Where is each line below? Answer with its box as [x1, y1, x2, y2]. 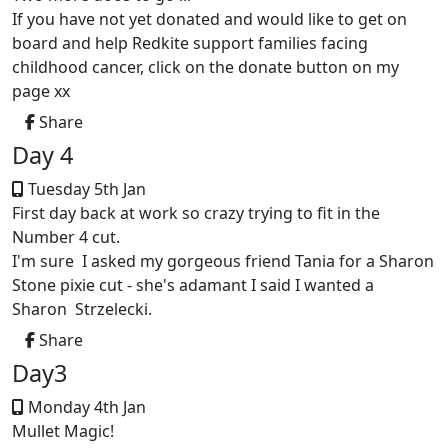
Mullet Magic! [12, 419, 118, 442]
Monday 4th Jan [24, 395, 146, 418]
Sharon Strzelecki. [12, 297, 152, 320]
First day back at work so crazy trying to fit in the [12, 201, 380, 224]
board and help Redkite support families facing [12, 31, 368, 54]
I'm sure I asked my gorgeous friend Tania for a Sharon [12, 249, 434, 272]
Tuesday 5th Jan [24, 177, 146, 200]
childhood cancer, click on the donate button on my [12, 55, 399, 78]
